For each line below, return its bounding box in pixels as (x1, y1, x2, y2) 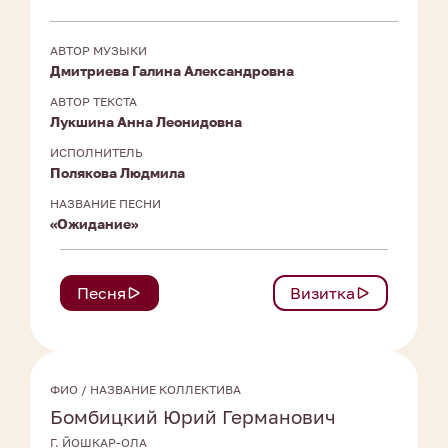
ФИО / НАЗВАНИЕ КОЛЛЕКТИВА (50, 382, 241, 398)
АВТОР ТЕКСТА (50, 94, 137, 110)
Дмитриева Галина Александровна (50, 62, 294, 80)
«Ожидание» (50, 215, 138, 233)
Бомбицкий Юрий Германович (50, 405, 336, 429)
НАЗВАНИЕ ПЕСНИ (50, 196, 161, 212)
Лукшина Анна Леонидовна (50, 113, 242, 131)
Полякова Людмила (50, 164, 185, 182)
